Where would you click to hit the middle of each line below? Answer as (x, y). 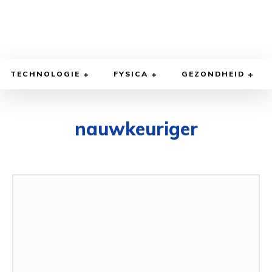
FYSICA (131, 74)
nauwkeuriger (136, 129)
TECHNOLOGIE (45, 74)
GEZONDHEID (213, 74)
